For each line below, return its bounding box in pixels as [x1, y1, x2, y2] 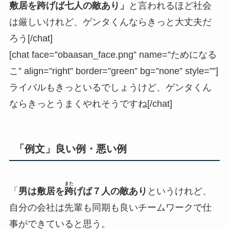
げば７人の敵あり [73, 186, 147, 197]
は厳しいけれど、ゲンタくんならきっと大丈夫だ [9, 17, 212, 28]
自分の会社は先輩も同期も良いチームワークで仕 [9, 202, 212, 213]
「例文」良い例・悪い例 [14, 143, 127, 155]
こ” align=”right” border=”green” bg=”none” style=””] [9, 66, 218, 77]
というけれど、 [147, 186, 212, 197]
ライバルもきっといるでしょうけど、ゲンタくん [9, 82, 212, 93]
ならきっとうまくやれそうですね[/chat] [9, 99, 172, 109]
